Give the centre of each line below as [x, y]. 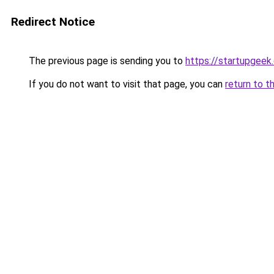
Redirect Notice [53, 22]
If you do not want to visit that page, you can [126, 84]
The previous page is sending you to [106, 61]
